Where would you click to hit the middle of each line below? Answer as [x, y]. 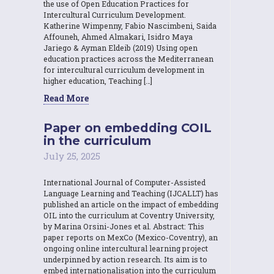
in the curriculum [97, 140]
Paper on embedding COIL [128, 128]
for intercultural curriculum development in [124, 69]
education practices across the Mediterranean [128, 58]
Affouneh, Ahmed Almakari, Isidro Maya [118, 36]
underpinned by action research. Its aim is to [125, 259]
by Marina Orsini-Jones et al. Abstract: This [124, 226]
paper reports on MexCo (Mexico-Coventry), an [131, 237]
